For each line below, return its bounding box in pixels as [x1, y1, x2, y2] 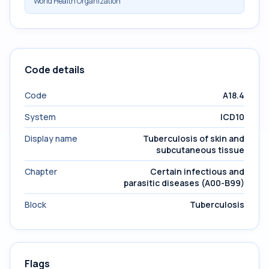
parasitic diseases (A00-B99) [124, 177, 244, 189]
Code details [25, 63, 85, 76]
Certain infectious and [150, 166, 244, 177]
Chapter [25, 166, 57, 177]
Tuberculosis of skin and [143, 133, 244, 144]
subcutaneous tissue [156, 144, 244, 156]
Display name [25, 133, 77, 144]
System [25, 111, 56, 122]
